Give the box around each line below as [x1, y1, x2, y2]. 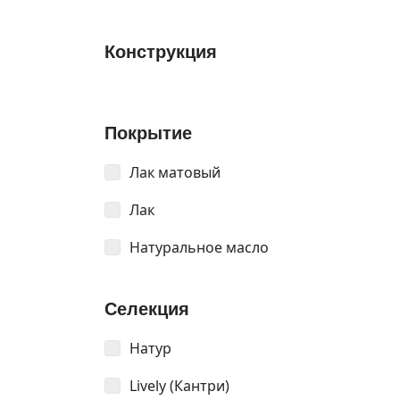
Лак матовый [129, 162, 221, 182]
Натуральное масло [129, 237, 269, 257]
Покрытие [104, 123, 192, 143]
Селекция [104, 299, 189, 319]
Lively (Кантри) [129, 376, 229, 396]
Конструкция [104, 42, 217, 62]
